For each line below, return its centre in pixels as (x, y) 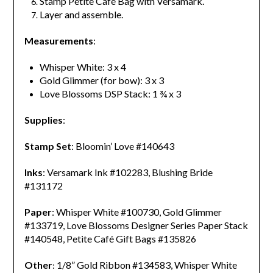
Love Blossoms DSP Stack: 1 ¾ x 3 (110, 93)
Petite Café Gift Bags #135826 (131, 238)
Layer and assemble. (81, 14)
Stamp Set (48, 146)
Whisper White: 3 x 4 (83, 66)
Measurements (58, 40)
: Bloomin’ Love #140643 (122, 146)
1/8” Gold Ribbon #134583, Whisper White (147, 264)
